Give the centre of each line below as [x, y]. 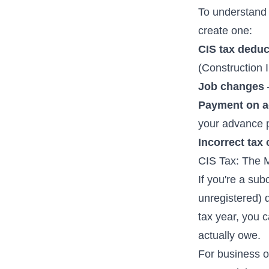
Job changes [231, 86]
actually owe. [230, 235]
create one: [225, 31]
